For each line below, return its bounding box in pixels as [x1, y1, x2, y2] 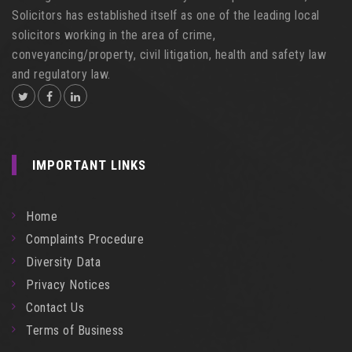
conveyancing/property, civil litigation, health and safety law [12, 46, 326, 62]
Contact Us [26, 299, 84, 315]
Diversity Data [26, 254, 101, 269]
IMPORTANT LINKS [32, 156, 146, 173]
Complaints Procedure [26, 231, 144, 247]
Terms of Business [26, 322, 124, 338]
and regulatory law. [12, 66, 111, 82]
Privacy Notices [26, 277, 111, 292]
